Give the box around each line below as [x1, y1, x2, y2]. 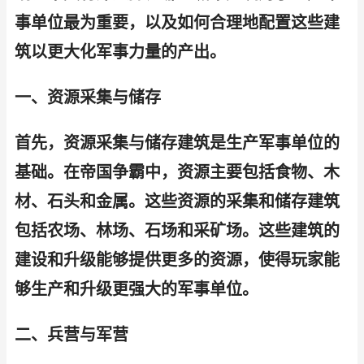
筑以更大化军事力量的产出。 [15, 42, 226, 62]
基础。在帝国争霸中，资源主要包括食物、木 [15, 162, 340, 182]
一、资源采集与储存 [15, 88, 161, 107]
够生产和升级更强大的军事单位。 [15, 279, 258, 299]
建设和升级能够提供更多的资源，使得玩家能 [15, 250, 340, 270]
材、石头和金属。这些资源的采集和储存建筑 [15, 192, 340, 211]
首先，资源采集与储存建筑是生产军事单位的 [15, 133, 340, 153]
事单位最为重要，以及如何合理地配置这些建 [15, 13, 340, 32]
